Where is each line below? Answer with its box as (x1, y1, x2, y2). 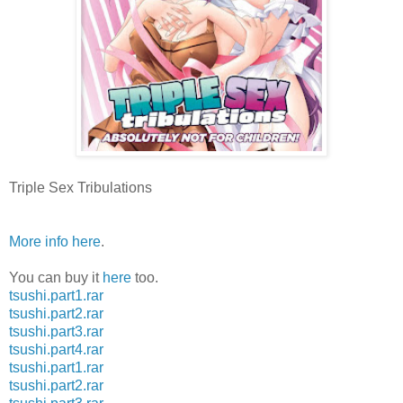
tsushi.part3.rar (9, 323, 103, 339)
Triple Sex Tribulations (9, 179, 152, 195)
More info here (9, 233, 101, 249)
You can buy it (9, 269, 103, 285)
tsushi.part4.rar (9, 341, 103, 357)
